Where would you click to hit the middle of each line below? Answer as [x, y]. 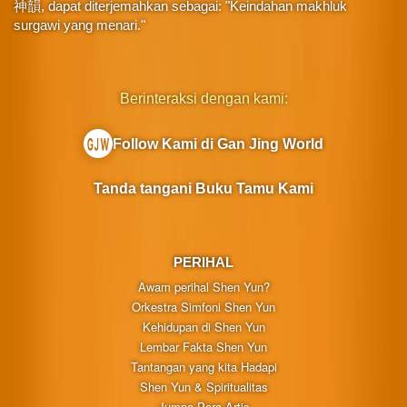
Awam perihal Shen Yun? [203, 286]
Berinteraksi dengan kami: [203, 99]
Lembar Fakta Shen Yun [203, 346]
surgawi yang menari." [79, 25]
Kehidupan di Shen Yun [203, 326]
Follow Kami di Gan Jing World [218, 144]
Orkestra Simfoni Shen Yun [203, 306]
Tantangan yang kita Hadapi [203, 366]
